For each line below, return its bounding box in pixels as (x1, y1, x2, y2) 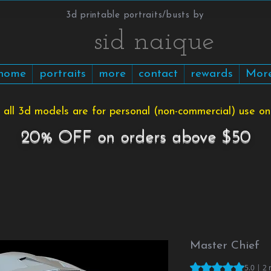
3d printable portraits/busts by (65, 11, 204, 20)
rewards (191, 68, 233, 80)
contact (139, 68, 178, 80)
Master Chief (190, 240, 260, 252)
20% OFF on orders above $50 (20, 129, 250, 146)
